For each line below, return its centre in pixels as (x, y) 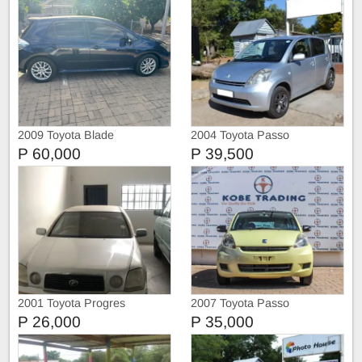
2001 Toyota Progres (72, 303)
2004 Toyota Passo (240, 135)
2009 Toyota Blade (66, 135)
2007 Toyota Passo (240, 303)
